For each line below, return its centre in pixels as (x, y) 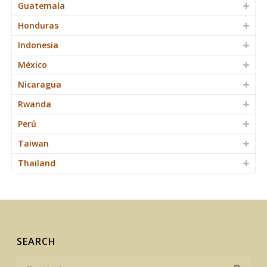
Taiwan (33, 143)
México (32, 64)
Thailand (37, 163)
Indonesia (38, 45)
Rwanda (35, 104)
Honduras (38, 25)
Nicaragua (40, 84)
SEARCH (37, 241)
